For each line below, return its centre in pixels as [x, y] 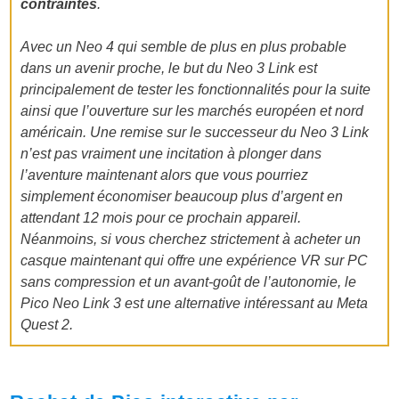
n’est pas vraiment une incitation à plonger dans [171, 154]
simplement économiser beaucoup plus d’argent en [182, 197]
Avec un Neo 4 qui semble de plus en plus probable [184, 47]
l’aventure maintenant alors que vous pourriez [165, 175]
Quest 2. [47, 325]
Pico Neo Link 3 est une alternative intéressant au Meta [195, 304]
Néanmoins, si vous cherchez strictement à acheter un [191, 240]
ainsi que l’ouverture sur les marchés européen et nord [192, 111]
